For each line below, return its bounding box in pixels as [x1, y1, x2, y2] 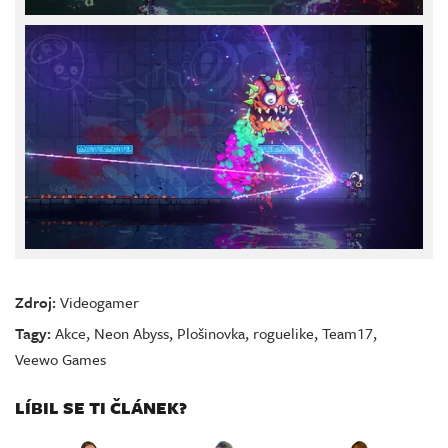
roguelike [253, 321, 314, 344]
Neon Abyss [94, 321, 169, 344]
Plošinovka [177, 321, 245, 344]
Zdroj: [15, 290, 56, 313]
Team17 [322, 321, 373, 344]
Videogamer [60, 290, 139, 313]
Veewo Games [15, 347, 106, 370]
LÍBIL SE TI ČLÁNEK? [15, 394, 187, 420]
